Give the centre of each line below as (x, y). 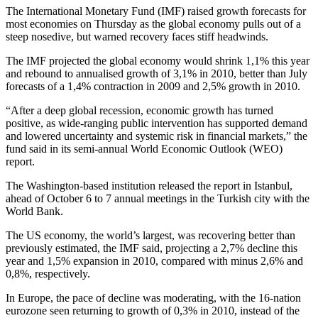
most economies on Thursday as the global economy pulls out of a (153, 24)
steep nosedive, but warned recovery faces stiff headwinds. (137, 37)
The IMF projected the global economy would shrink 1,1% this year (158, 61)
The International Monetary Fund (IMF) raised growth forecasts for (156, 11)
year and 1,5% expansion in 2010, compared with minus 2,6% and (154, 261)
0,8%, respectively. (48, 274)
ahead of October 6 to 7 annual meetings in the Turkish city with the (158, 199)
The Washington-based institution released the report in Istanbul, (149, 186)
